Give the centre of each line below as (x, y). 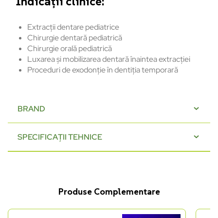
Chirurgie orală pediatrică (70, 49)
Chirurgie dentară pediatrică (75, 38)
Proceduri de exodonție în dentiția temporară (103, 70)
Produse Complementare (109, 192)
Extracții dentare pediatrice (73, 27)
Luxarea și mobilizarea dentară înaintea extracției (109, 59)
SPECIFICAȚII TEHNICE (60, 137)
